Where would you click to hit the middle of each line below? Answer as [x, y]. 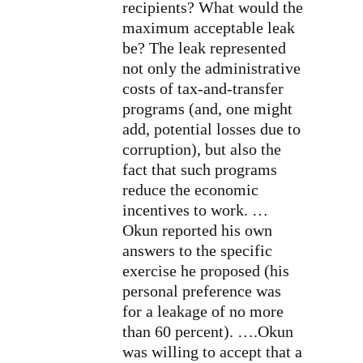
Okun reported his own [197, 230]
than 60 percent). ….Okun [208, 331]
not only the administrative [211, 68]
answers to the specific [197, 250]
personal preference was [202, 290]
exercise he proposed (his [206, 270]
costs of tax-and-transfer [203, 88]
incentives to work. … [195, 209]
